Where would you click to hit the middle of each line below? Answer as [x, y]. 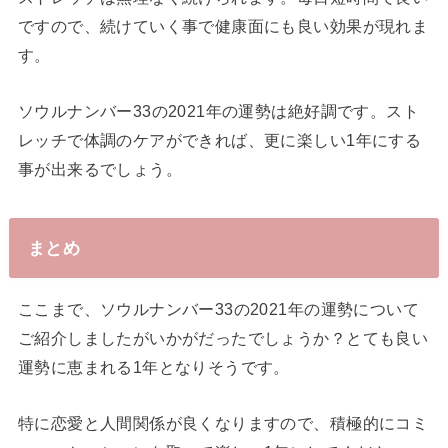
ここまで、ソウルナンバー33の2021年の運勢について [218, 309]
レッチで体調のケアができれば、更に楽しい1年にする [219, 139]
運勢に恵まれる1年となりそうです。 [153, 367]
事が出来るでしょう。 [100, 168]
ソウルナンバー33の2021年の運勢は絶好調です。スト [218, 110]
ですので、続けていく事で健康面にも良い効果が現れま [223, 26]
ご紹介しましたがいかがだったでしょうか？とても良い [223, 338]
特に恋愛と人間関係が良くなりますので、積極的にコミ [223, 422]
